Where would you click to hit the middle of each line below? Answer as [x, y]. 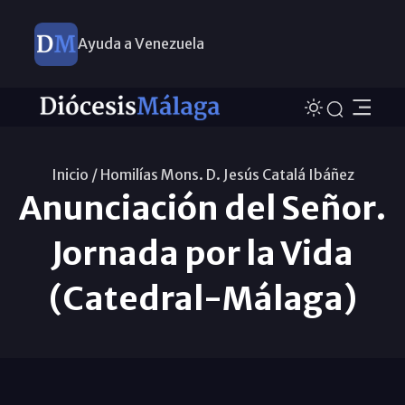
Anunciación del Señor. [202, 208]
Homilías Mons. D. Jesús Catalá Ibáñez [227, 174]
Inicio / [74, 174]
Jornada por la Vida [202, 253]
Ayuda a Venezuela [141, 43]
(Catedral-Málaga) [202, 298]
